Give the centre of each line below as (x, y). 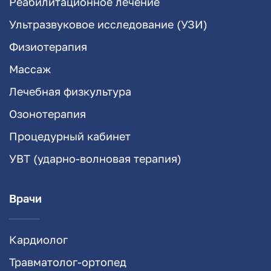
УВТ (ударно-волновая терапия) (95, 158)
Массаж (30, 69)
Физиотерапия (48, 46)
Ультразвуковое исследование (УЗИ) (108, 24)
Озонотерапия (47, 113)
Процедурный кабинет (70, 136)
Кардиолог (38, 239)
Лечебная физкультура (70, 91)
